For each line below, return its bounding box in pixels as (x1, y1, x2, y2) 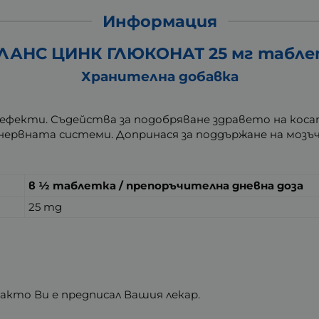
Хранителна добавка (80, 68, 239, 85)
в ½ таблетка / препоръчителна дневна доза (28, 178, 304, 192)
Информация (102, 11, 217, 31)
